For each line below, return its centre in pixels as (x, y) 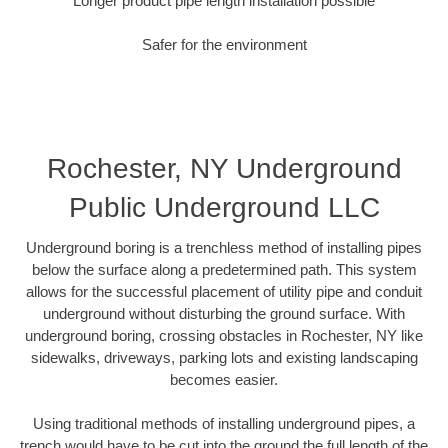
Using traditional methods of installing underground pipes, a (224, 424)
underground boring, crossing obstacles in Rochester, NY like (224, 335)
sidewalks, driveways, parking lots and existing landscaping (224, 357)
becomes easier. (224, 379)
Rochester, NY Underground (224, 168)
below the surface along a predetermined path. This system (224, 269)
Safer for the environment (224, 45)
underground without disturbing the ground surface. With (224, 313)
